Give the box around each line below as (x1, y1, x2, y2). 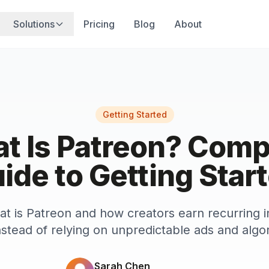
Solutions (13, 18, 55, 30)
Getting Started (102, 109, 167, 119)
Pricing (83, 18, 115, 30)
